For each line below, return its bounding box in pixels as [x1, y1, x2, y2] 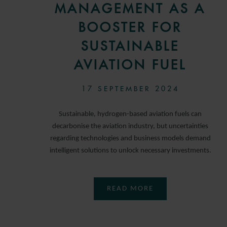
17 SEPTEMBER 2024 [81, 84, 179, 94]
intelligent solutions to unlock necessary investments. [49, 147, 211, 155]
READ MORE [107, 185, 154, 193]
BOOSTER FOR [79, 19, 182, 36]
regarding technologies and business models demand [50, 135, 211, 143]
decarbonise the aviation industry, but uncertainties [52, 123, 209, 131]
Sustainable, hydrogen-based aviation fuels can [59, 110, 202, 119]
